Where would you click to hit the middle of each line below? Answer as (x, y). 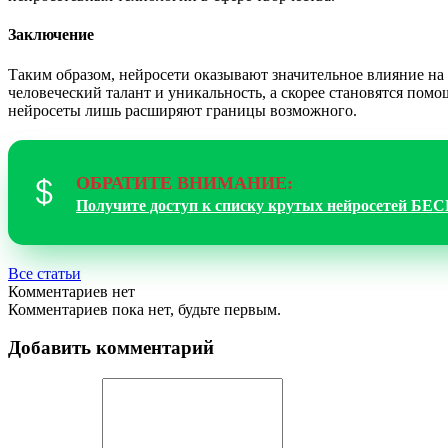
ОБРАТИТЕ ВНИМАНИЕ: (184, 182)
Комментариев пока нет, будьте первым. (144, 309)
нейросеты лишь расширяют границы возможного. (182, 110)
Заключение (51, 35)
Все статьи (44, 273)
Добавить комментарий (111, 348)
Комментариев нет (71, 291)
